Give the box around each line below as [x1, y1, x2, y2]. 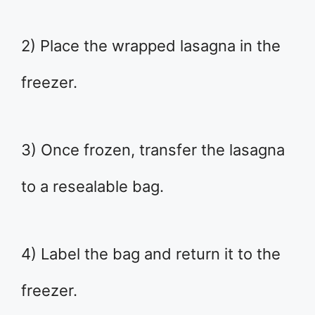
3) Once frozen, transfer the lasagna [21, 140, 285, 159]
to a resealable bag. [21, 176, 164, 195]
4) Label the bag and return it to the [21, 244, 281, 263]
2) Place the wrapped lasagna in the [21, 36, 281, 55]
